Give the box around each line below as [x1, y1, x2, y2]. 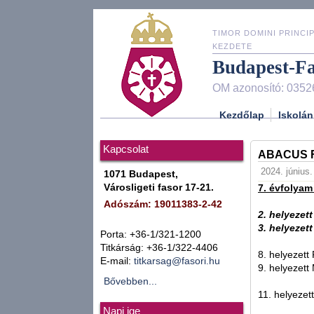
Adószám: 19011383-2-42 [104, 199, 222, 210]
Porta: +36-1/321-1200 [100, 229, 201, 240]
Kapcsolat [103, 144, 149, 155]
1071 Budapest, [104, 169, 178, 179]
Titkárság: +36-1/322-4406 [100, 243, 218, 253]
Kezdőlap [219, 109, 264, 121]
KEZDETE [212, 42, 252, 50]
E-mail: [100, 256, 134, 266]
